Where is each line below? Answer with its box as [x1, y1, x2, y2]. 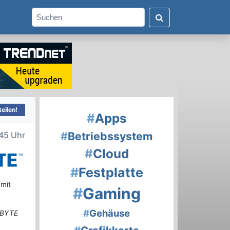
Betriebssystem [68, 129, 152, 143]
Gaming [82, 184, 141, 203]
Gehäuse [89, 207, 130, 219]
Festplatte [78, 165, 143, 181]
